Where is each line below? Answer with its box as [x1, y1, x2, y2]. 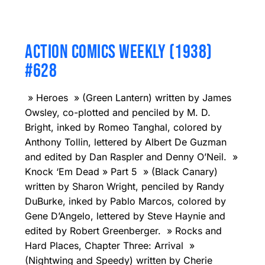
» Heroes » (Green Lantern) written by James [25, 91, 231, 104]
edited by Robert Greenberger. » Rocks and [25, 224, 222, 237]
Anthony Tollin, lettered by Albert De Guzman [25, 135, 227, 148]
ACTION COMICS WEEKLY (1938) [25, 40, 212, 64]
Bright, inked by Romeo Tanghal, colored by [25, 121, 222, 133]
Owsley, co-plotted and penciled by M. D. [25, 106, 211, 118]
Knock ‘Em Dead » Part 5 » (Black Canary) [25, 165, 218, 177]
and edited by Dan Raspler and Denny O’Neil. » [25, 150, 238, 163]
